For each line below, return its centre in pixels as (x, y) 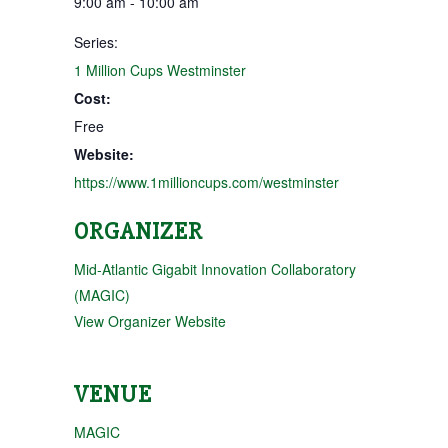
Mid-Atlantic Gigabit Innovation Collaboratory (215, 268)
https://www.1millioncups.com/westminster (206, 181)
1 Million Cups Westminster (160, 69)
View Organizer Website (150, 320)
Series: (96, 41)
